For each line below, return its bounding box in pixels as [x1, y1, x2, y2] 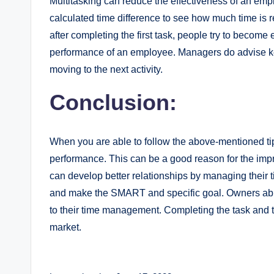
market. [50, 222, 81, 232]
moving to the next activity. [50, 64, 163, 75]
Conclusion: [50, 90, 177, 115]
